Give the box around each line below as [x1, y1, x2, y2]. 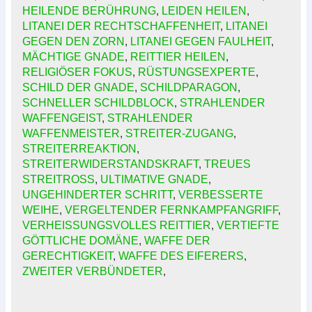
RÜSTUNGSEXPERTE [138, 66, 256, 79]
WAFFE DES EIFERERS [118, 250, 244, 263]
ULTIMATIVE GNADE [100, 173, 208, 186]
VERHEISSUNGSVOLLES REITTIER [22, 219, 211, 232]
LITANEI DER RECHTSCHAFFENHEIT [22, 20, 220, 33]
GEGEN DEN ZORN [22, 36, 125, 48]
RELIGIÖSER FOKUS [22, 66, 132, 79]
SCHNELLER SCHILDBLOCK [22, 97, 174, 109]
